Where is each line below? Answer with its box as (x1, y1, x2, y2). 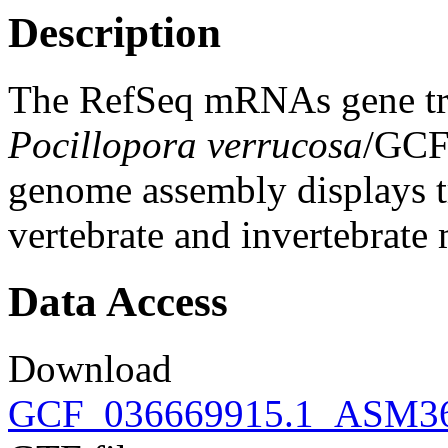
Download (8, 346, 172, 390)
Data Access (8, 277, 228, 325)
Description (8, 9, 221, 56)
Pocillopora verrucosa (8, 122, 363, 166)
